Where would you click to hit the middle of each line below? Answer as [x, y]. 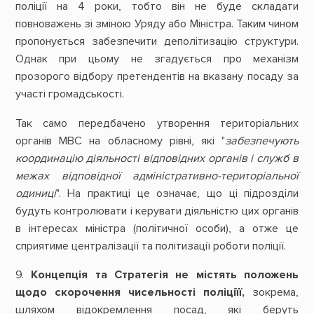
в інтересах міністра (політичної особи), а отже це [157, 228]
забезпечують [262, 141]
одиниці [35, 193]
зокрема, [272, 292]
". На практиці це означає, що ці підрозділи [177, 193]
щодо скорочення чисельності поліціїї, [130, 292]
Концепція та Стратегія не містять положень [165, 274]
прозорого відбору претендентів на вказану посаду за [157, 77]
